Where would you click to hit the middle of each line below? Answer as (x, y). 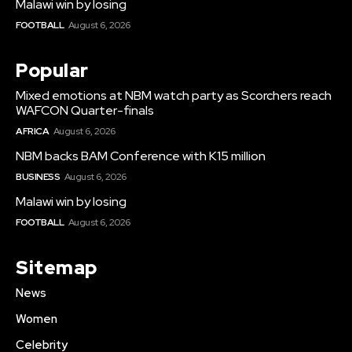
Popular (52, 70)
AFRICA (32, 131)
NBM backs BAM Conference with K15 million (141, 156)
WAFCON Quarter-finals (85, 110)
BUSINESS (38, 176)
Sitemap (57, 267)
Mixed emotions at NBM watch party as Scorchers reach (174, 95)
